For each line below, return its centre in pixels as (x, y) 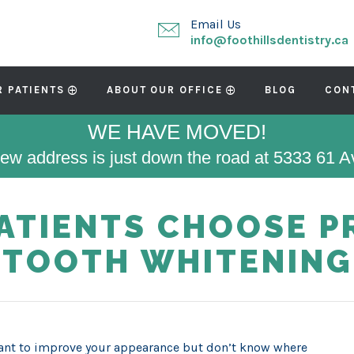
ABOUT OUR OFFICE (164, 90)
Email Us (216, 24)
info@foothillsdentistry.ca (269, 40)
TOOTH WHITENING (177, 261)
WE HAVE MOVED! (177, 132)
